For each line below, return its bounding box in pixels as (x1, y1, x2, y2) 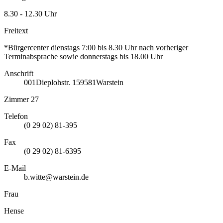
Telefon (4, 112, 28, 121)
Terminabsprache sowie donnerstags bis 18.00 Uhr (4, 52, 163, 61)
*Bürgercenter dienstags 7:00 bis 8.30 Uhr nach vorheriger (4, 43, 188, 52)
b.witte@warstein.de (24, 173, 89, 182)
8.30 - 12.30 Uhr (4, 9, 57, 18)
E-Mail (4, 164, 26, 173)
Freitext (4, 26, 28, 35)
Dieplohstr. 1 (36, 78, 76, 87)
